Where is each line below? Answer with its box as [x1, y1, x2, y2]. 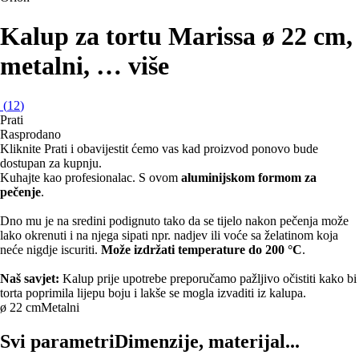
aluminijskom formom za [181, 170, 317, 184]
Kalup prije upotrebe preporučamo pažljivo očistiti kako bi [59, 271, 357, 285]
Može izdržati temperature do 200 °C [101, 242, 302, 256]
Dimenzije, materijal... [115, 330, 300, 352]
